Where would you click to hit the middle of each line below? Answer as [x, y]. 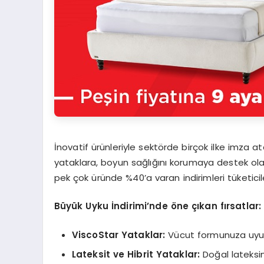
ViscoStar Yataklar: [118, 235]
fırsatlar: [241, 206]
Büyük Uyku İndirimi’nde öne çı [127, 206]
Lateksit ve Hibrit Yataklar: [136, 255]
